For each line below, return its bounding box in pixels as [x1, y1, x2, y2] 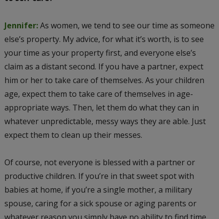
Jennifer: [4, 20, 40, 31]
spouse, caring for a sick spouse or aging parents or [4, 197, 197, 209]
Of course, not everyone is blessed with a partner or [4, 156, 195, 168]
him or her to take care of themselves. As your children [4, 74, 204, 86]
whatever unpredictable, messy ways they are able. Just [4, 115, 206, 127]
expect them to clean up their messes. [4, 129, 142, 140]
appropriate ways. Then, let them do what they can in [4, 102, 199, 113]
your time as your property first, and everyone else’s [4, 47, 196, 58]
